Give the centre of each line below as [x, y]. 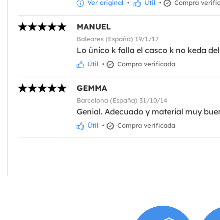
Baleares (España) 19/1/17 [118, 39]
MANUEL [94, 26]
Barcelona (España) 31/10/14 [122, 100]
